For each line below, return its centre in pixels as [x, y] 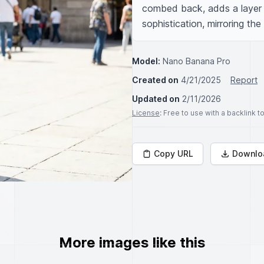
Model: [146, 61]
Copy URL [174, 154]
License [146, 113]
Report [244, 80]
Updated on [156, 99]
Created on [155, 80]
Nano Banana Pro [197, 61]
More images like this [132, 242]
